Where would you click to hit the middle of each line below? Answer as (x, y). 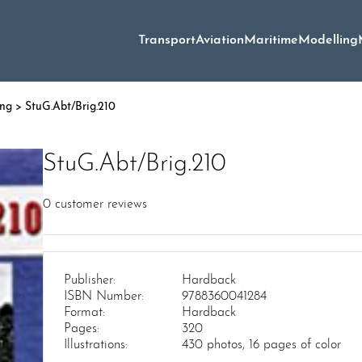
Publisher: (90, 280)
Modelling (328, 41)
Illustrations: (96, 345)
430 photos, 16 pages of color (261, 345)
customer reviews (99, 204)
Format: (84, 312)
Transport (167, 41)
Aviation (220, 41)
